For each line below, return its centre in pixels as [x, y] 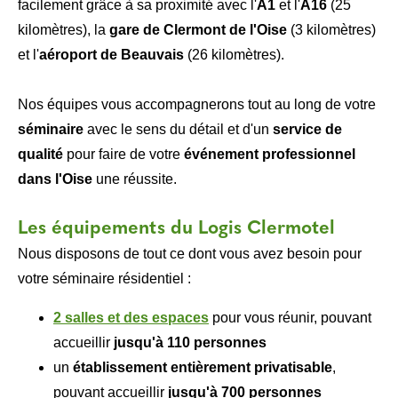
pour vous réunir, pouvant [292, 318]
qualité [40, 154]
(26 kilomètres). [234, 55]
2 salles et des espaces [131, 318]
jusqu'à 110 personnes [190, 342]
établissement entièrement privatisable [203, 367]
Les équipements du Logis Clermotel [176, 229]
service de [307, 129]
